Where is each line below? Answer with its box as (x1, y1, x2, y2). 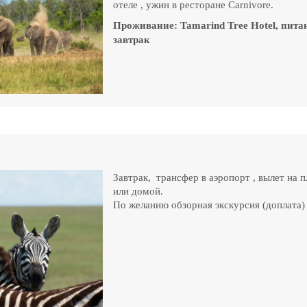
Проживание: (113, 20, 181, 32)
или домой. (113, 186, 164, 197)
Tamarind (180, 20, 225, 32)
